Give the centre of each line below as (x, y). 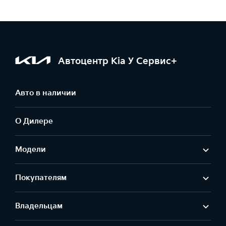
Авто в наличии (46, 93)
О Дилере (34, 121)
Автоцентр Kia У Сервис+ (118, 61)
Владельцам (39, 206)
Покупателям (41, 178)
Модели (31, 150)
